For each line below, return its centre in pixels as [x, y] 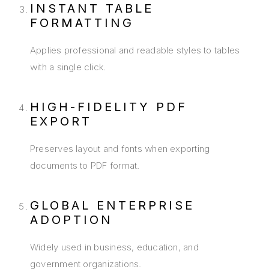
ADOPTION [71, 220]
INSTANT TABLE [92, 9]
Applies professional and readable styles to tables [135, 50]
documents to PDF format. [85, 166]
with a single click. [68, 67]
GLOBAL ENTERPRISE [112, 206]
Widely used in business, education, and [114, 247]
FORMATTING [82, 23]
